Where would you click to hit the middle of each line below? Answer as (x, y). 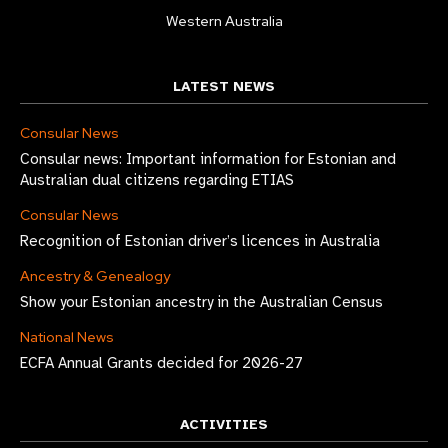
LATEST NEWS (224, 86)
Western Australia (224, 20)
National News (67, 336)
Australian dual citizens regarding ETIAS (157, 179)
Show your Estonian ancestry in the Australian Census (201, 301)
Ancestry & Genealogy (95, 275)
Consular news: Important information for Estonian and (208, 158)
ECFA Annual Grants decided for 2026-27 (161, 362)
